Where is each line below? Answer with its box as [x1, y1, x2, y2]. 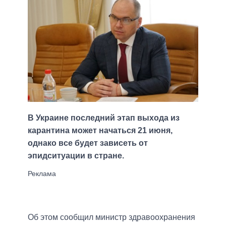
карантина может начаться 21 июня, [28, 126, 173, 135]
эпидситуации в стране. [28, 151, 124, 160]
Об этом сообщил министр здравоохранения [28, 213, 195, 222]
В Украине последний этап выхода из [28, 114, 180, 123]
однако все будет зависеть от [28, 139, 148, 148]
